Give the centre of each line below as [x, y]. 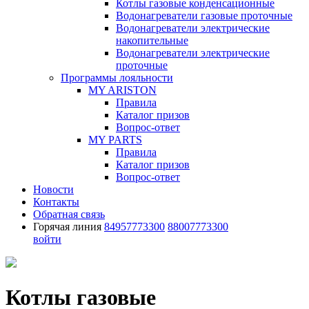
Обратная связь [69, 214]
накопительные [152, 40]
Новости [53, 189]
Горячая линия [67, 227]
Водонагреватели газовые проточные [204, 16]
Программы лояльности [117, 78]
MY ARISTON [122, 90]
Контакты [56, 202]
